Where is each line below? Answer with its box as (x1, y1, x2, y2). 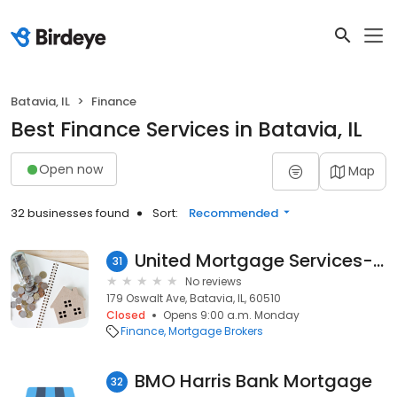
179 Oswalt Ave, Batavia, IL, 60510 (106, 291, 281, 306)
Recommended (189, 205, 278, 222)
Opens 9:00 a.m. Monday (163, 307, 300, 323)
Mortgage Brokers (168, 323, 263, 339)
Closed (106, 307, 145, 323)
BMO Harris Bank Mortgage (135, 369, 372, 393)
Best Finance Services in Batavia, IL (11, 115, 362, 144)
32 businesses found (11, 205, 129, 222)
